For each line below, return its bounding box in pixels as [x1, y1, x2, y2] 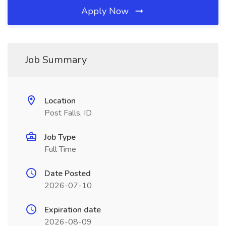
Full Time [44, 144, 76, 155]
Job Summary [25, 53, 87, 67]
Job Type [44, 132, 76, 143]
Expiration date [44, 204, 101, 215]
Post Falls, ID [44, 107, 92, 119]
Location [44, 95, 76, 106]
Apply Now [81, 5, 131, 17]
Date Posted [44, 168, 91, 179]
